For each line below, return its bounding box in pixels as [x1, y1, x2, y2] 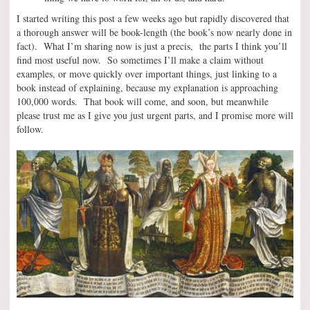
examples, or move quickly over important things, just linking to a [17, 67, 277, 80]
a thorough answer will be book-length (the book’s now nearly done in [17, 26, 292, 39]
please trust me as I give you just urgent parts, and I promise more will [17, 109, 293, 122]
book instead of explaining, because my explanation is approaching [17, 81, 278, 94]
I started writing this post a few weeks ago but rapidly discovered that [17, 12, 289, 25]
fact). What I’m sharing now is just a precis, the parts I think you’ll [17, 39, 287, 53]
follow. [17, 122, 44, 136]
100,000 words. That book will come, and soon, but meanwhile [17, 95, 268, 108]
